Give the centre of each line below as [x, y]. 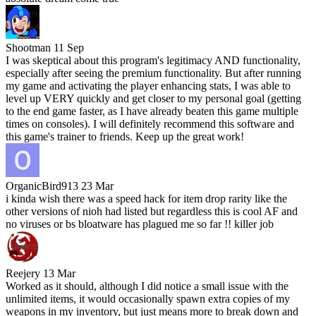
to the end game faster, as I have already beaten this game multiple [152, 111]
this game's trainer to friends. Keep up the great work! [125, 137]
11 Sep [69, 48]
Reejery [23, 274]
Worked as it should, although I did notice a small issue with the [147, 286]
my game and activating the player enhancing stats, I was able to [148, 86]
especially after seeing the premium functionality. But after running [153, 73]
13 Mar [59, 274]
